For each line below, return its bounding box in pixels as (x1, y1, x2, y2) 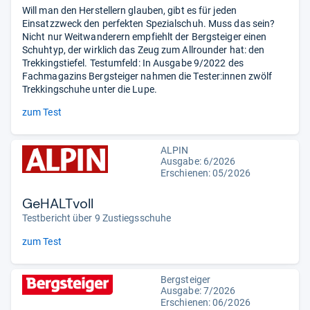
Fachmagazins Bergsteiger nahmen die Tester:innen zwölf (22, 70, 273, 82)
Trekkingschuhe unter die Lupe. (22, 83, 157, 95)
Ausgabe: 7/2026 (161, 284, 236, 296)
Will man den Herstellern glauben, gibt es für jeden (22, 4, 237, 16)
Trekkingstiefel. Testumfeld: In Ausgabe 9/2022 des (22, 57, 244, 69)
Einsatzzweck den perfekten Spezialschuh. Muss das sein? (22, 17, 275, 29)
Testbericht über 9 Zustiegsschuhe (22, 212, 172, 224)
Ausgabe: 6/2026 (161, 155, 236, 167)
